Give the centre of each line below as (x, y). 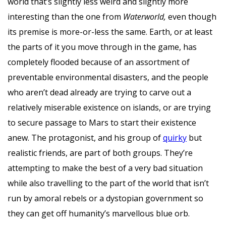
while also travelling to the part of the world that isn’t (108, 183)
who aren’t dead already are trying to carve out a (99, 92)
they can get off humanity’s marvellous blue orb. (99, 213)
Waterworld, (146, 16)
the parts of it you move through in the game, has (102, 47)
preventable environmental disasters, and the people (108, 77)
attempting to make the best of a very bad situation (105, 168)
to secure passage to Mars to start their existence (102, 122)
